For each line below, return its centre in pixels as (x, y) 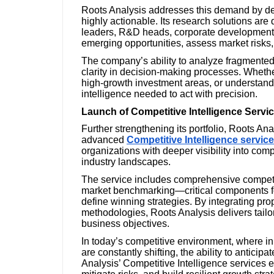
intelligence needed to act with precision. (169, 94)
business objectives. (125, 223)
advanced (103, 140)
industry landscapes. (126, 162)
